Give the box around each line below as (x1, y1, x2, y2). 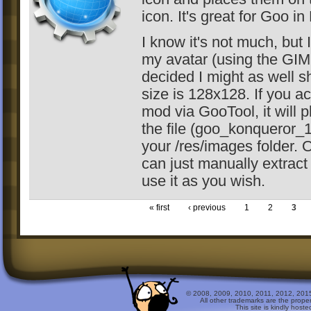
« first (149, 203, 169, 213)
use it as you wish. (142, 173, 265, 190)
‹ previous (187, 203, 226, 213)
